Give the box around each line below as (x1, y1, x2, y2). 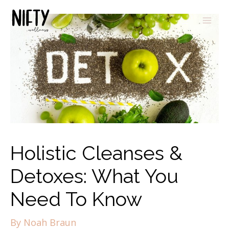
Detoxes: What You (10, 165, 178, 188)
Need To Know (10, 188, 142, 211)
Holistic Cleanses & (10, 142, 182, 165)
